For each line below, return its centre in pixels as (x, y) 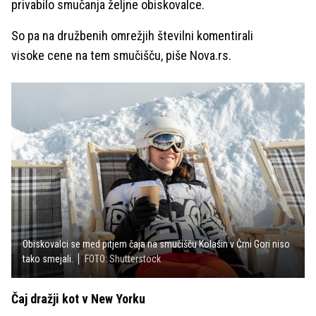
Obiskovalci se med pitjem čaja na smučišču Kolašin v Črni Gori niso (156, 244)
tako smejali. (48, 259)
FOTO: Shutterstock (123, 259)
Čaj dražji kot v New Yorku (78, 299)
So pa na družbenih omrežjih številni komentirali (132, 36)
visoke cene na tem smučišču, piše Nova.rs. (121, 55)
